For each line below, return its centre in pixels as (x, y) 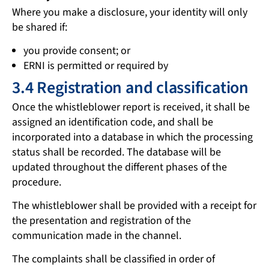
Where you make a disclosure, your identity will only (130, 12)
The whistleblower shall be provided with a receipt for (134, 205)
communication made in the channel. (97, 235)
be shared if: (40, 27)
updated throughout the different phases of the (119, 167)
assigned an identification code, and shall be (113, 122)
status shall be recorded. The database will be (116, 152)
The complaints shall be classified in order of (113, 259)
